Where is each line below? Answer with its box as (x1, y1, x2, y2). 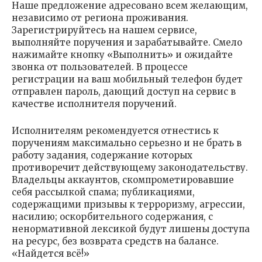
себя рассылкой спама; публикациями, (12, 187, 195, 198)
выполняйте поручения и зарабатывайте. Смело (12, 37, 242, 48)
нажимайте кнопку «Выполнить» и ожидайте (12, 49, 233, 60)
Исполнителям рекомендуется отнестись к (12, 125, 219, 136)
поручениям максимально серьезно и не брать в (12, 137, 242, 149)
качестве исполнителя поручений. (12, 98, 177, 109)
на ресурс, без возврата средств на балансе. (12, 236, 219, 247)
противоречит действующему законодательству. (12, 162, 248, 173)
